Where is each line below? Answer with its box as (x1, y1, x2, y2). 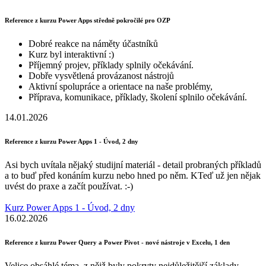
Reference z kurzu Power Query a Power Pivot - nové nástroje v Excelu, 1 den (5, 238, 230, 246)
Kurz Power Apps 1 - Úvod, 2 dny (5, 202, 135, 213)
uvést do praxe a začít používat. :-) (5, 180, 133, 191)
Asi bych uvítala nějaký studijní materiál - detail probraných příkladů (5, 159, 261, 170)
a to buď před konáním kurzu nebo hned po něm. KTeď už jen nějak (5, 170, 261, 180)
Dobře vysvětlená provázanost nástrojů (28, 70, 174, 81)
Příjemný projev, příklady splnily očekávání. (28, 59, 194, 70)
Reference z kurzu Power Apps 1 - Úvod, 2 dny (5, 137, 138, 145)
